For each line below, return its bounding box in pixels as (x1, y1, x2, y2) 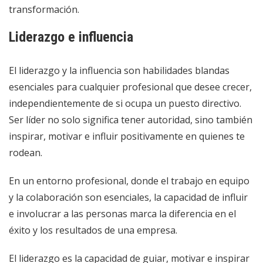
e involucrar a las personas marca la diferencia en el (9, 207, 236, 220)
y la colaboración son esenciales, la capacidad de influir (9, 190, 248, 204)
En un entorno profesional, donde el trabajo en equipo (9, 174, 249, 187)
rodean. (9, 146, 42, 159)
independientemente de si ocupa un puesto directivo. (9, 96, 241, 110)
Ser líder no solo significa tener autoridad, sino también (9, 113, 252, 126)
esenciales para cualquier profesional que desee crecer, (9, 80, 252, 93)
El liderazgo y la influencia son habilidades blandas (9, 63, 230, 77)
